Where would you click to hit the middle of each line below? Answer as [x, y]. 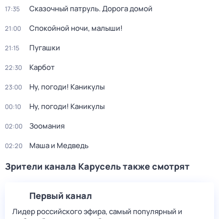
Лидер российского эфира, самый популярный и [97, 211]
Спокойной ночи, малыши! [76, 28]
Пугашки [45, 48]
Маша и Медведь [59, 145]
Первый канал [61, 196]
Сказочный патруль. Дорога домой [91, 9]
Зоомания [47, 126]
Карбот [42, 67]
